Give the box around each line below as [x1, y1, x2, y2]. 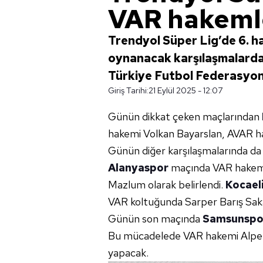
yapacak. [108, 246, 149, 259]
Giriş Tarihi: [108, 85, 149, 96]
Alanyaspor [108, 161, 168, 174]
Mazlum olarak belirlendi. [108, 178, 225, 191]
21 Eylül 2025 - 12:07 [149, 85, 222, 96]
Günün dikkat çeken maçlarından [108, 110, 262, 123]
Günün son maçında [108, 212, 203, 225]
